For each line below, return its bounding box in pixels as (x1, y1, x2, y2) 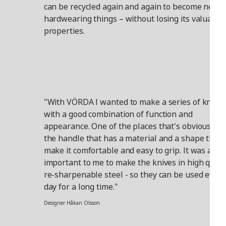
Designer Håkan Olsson (43, 199, 100, 207)
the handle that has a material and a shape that (43, 133, 221, 144)
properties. (43, 25, 85, 37)
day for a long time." (43, 181, 118, 193)
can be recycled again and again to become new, (43, 1, 221, 13)
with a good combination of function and (43, 108, 193, 120)
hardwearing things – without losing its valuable (43, 13, 224, 25)
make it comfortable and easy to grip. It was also (43, 145, 223, 156)
